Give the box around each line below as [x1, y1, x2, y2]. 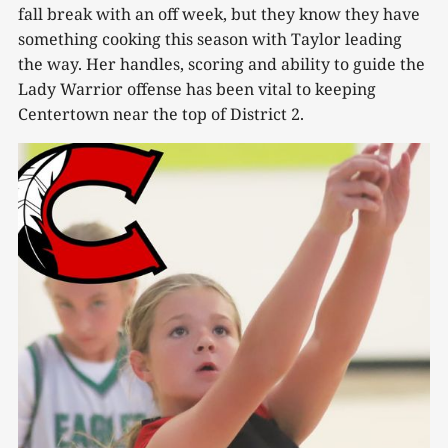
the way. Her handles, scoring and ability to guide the [18, 52, 425, 75]
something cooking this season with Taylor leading [18, 27, 402, 50]
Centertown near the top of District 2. [18, 102, 304, 125]
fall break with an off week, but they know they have [18, 2, 420, 25]
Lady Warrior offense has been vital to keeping [18, 77, 376, 100]
